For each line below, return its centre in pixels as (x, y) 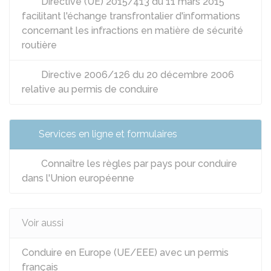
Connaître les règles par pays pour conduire (138, 164)
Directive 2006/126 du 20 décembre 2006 (136, 75)
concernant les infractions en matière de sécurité (132, 31)
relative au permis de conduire (90, 89)
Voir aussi (43, 223)
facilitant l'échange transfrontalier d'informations (131, 16)
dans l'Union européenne (78, 178)
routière (39, 45)
